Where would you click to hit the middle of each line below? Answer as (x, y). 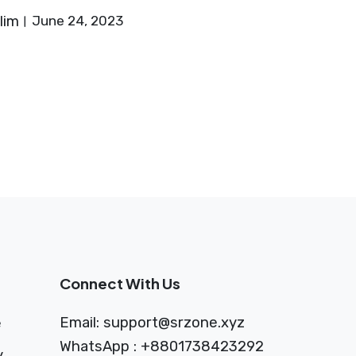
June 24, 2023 (77, 20)
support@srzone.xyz (174, 322)
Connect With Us (120, 283)
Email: (81, 322)
